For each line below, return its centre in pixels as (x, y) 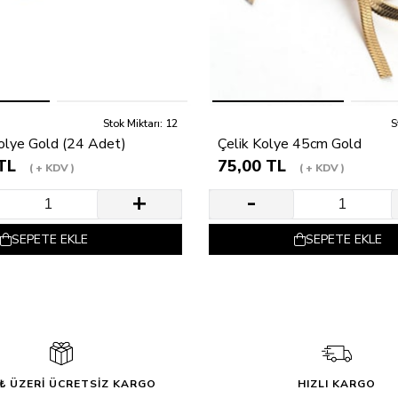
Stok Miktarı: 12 (140, 123)
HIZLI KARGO (337, 383)
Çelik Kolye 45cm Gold (290, 143)
